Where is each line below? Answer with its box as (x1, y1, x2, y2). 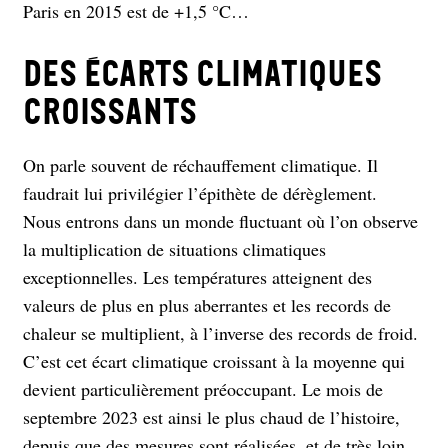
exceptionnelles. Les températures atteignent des (23, 264, 372, 289)
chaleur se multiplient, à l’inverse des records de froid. (23, 320, 418, 345)
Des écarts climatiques (23, 52, 382, 95)
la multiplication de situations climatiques (23, 236, 326, 261)
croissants (23, 90, 197, 133)
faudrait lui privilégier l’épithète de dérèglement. (23, 180, 377, 205)
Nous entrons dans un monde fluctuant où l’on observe (23, 208, 418, 233)
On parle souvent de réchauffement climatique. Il (23, 152, 378, 177)
